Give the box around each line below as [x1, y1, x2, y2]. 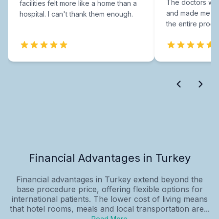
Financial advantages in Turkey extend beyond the [16, 174, 203, 184]
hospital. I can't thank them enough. [20, 9, 133, 18]
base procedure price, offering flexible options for [16, 184, 203, 194]
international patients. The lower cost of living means [11, 194, 208, 204]
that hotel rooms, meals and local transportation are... [9, 203, 210, 214]
